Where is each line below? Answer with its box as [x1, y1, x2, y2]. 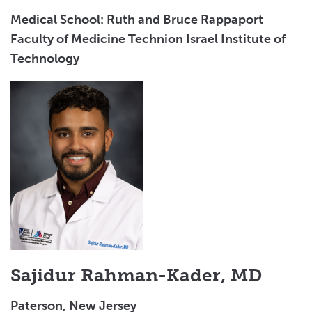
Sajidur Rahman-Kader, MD [10, 264, 262, 286]
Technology [10, 50, 79, 66]
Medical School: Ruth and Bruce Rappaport [10, 11, 263, 27]
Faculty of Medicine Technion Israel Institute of [10, 31, 286, 47]
